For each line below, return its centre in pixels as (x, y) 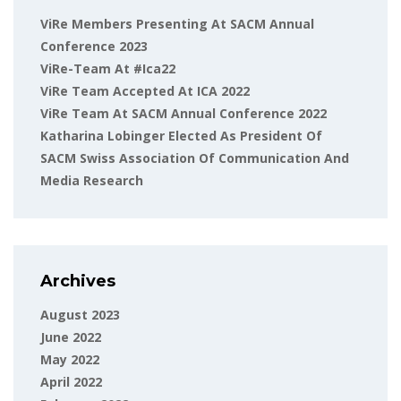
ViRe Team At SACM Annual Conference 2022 (183, 113)
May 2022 (70, 359)
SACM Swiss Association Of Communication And (195, 158)
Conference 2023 (94, 46)
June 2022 (71, 337)
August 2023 (80, 315)
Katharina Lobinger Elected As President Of (181, 136)
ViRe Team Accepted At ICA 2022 (145, 91)
